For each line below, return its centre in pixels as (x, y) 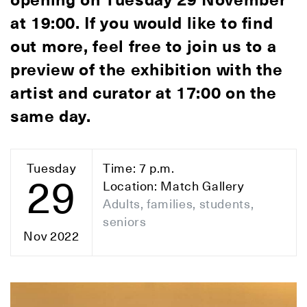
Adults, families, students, (179, 204)
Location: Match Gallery (174, 186)
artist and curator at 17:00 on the (144, 93)
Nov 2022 (51, 236)
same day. (51, 116)
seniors (125, 222)
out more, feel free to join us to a (144, 47)
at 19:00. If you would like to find (142, 23)
